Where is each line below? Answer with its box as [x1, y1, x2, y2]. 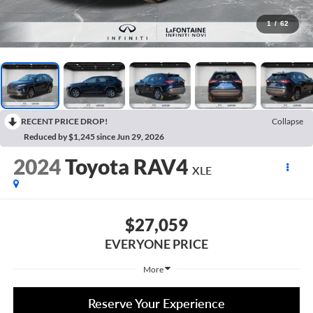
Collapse [272, 115, 303, 126]
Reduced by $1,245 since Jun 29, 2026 [24, 131, 164, 142]
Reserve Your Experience [88, 296, 225, 312]
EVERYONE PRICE [105, 235, 208, 252]
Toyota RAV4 [64, 154, 188, 180]
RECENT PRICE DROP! [21, 115, 108, 126]
